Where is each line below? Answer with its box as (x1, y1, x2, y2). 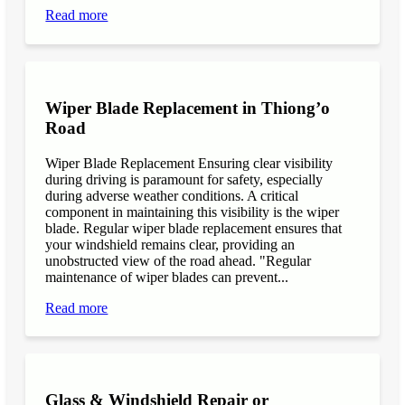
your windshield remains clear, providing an (45, 236, 296, 252)
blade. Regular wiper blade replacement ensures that (45, 220, 343, 236)
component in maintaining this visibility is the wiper (45, 203, 340, 220)
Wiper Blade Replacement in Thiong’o (45, 98, 331, 118)
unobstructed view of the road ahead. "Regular (45, 252, 312, 268)
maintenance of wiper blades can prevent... (45, 268, 289, 285)
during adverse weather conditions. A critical (45, 187, 299, 203)
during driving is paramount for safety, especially (45, 171, 324, 187)
